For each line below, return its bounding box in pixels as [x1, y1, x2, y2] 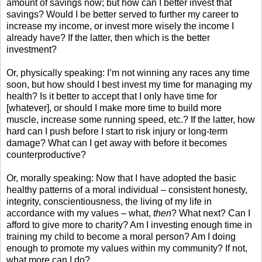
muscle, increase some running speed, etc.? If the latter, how [6, 114, 255, 125]
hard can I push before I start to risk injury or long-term [6, 126, 227, 136]
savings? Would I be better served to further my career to [6, 9, 239, 19]
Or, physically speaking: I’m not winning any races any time [6, 67, 250, 78]
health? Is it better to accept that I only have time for [6, 91, 217, 101]
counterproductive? [6, 149, 86, 160]
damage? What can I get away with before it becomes [6, 137, 227, 148]
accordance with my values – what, [6, 208, 153, 218]
